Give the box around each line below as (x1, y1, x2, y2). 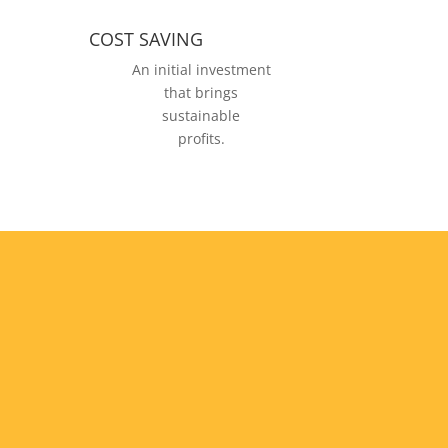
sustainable (162, 106, 241, 126)
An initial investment (131, 60, 271, 80)
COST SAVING (89, 27, 204, 52)
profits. (177, 129, 225, 149)
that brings (164, 83, 239, 103)
